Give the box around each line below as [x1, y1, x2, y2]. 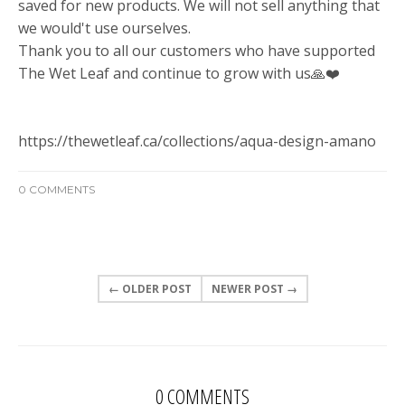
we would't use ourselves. [18, 17, 191, 38]
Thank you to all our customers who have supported [18, 40, 375, 61]
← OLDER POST [108, 280, 192, 297]
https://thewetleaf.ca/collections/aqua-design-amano [18, 130, 376, 151]
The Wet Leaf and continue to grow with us [18, 62, 311, 83]
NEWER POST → [211, 280, 297, 297]
